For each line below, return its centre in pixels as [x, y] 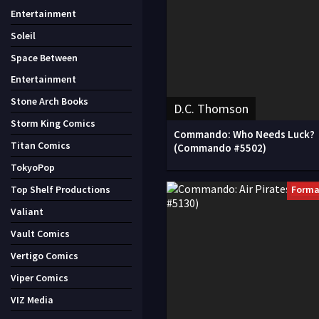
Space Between [44, 58]
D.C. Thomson [211, 108]
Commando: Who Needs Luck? [244, 134]
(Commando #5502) [220, 147]
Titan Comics [41, 145]
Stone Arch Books [49, 101]
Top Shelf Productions [61, 189]
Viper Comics [40, 278]
